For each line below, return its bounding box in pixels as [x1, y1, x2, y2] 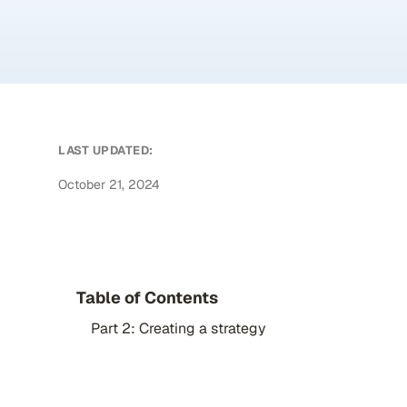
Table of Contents [76, 287, 218, 308]
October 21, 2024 [58, 176, 160, 193]
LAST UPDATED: [58, 143, 154, 158]
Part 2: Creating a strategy [91, 319, 266, 338]
